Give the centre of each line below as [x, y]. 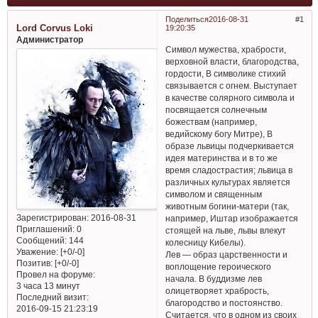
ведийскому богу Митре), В [219, 133]
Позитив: [34, 263]
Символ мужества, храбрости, [226, 49]
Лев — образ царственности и [227, 254]
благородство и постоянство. [224, 302]
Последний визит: [52, 297]
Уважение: [37, 252]
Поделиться [187, 19]
